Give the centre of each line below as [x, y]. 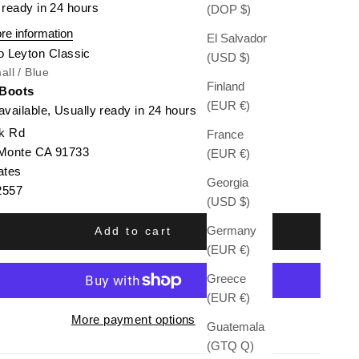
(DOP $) [245, 9]
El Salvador [236, 38]
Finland [225, 86]
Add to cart [133, 231]
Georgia [227, 182]
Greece [226, 278]
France [225, 134]
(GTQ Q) [247, 345]
